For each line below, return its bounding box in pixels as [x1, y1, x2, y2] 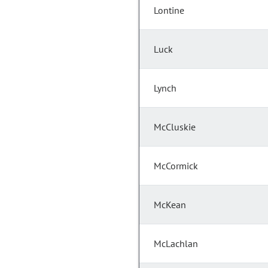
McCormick [154, 160, 198, 172]
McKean [154, 199, 186, 211]
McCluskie [154, 121, 196, 133]
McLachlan [154, 237, 198, 250]
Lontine [154, 4, 184, 17]
